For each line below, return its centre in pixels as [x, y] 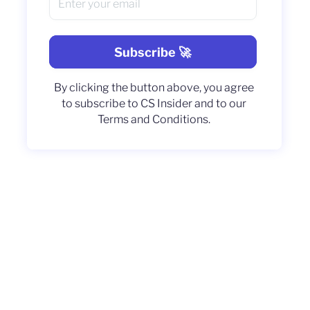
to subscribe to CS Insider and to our [154, 103]
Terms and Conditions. [154, 119]
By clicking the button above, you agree [154, 88]
